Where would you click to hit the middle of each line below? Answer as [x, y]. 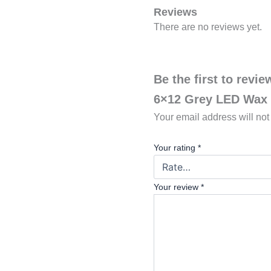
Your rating [176, 148]
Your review [177, 187]
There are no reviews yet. [208, 27]
